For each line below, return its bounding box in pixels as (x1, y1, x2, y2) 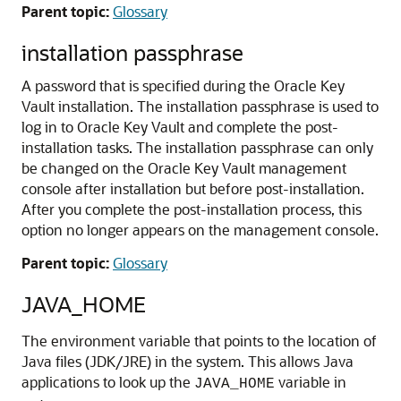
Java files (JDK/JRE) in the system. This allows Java (21, 352, 354, 371)
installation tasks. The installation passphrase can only (21, 138, 373, 157)
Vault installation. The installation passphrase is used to (21, 97, 379, 115)
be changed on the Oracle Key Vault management (21, 158, 346, 177)
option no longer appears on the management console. (21, 220, 379, 239)
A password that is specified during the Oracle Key (21, 76, 345, 95)
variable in (275, 372, 346, 391)
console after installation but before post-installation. (21, 179, 364, 198)
